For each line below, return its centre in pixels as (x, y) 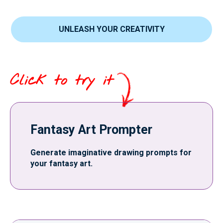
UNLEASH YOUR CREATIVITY (111, 29)
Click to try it (61, 81)
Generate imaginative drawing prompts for (111, 153)
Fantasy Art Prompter (91, 130)
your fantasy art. (61, 164)
